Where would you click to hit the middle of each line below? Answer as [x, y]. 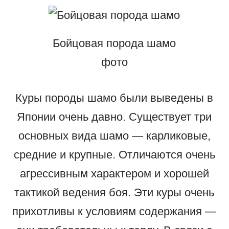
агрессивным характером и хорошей [114, 173]
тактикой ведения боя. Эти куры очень [114, 192]
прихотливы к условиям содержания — [114, 211]
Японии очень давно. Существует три [114, 117]
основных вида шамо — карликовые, [114, 135]
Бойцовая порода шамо [114, 43]
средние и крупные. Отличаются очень [114, 154]
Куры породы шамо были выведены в [114, 98]
